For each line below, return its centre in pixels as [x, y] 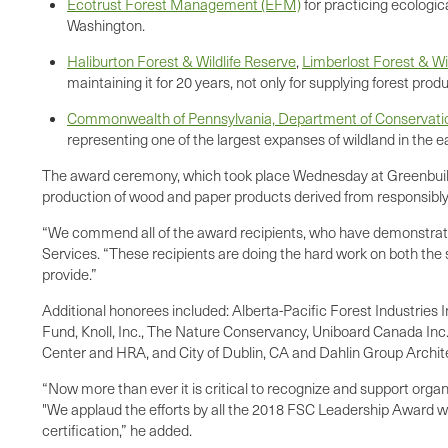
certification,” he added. [117, 430]
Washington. [106, 25]
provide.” [69, 274]
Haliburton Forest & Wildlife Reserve [181, 61]
